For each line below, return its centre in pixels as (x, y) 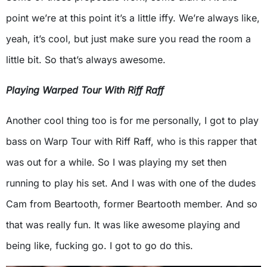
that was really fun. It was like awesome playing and (123, 225)
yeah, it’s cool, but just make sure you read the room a (128, 39)
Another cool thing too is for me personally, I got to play (132, 121)
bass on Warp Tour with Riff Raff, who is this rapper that (131, 142)
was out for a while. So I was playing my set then (116, 162)
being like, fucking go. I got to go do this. (100, 246)
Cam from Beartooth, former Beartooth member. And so (132, 204)
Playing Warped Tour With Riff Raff (85, 90)
